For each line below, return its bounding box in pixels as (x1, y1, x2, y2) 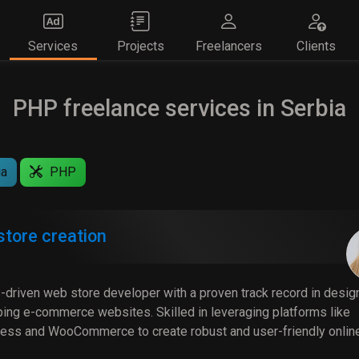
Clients (296, 38, 337, 54)
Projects (117, 38, 165, 54)
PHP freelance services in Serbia (13, 95, 346, 122)
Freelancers (195, 38, 262, 54)
